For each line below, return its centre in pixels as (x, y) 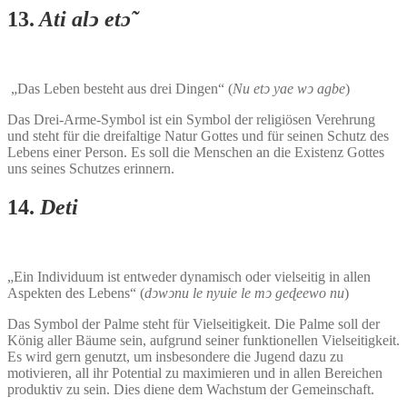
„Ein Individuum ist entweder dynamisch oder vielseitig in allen (189, 277)
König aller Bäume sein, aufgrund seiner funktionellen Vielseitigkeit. (203, 341)
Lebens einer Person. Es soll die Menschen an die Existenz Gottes (196, 153)
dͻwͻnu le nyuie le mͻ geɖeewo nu (244, 293)
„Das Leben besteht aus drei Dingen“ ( (122, 89)
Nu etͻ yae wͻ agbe (289, 89)
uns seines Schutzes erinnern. (91, 169)
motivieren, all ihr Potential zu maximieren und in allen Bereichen (195, 373)
